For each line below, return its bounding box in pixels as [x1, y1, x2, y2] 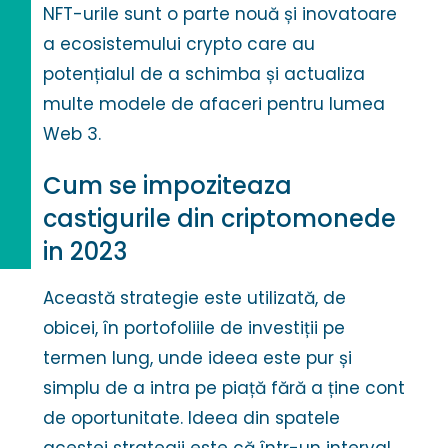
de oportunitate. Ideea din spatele [43, 406, 341, 431]
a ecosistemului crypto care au [43, 32, 316, 57]
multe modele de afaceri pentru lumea [43, 92, 386, 117]
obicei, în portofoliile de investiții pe [43, 316, 346, 341]
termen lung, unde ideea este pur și [43, 346, 353, 371]
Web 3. [43, 122, 102, 147]
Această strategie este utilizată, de [43, 286, 347, 311]
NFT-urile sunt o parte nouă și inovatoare [43, 2, 398, 27]
